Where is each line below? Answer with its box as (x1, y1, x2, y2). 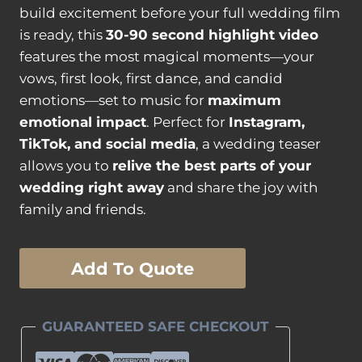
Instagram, (229, 113, 305, 130)
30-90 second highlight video (106, 26, 318, 43)
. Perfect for (146, 113, 229, 130)
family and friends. (19, 200, 146, 217)
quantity (19, 293, 76, 309)
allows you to (19, 157, 112, 174)
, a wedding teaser (196, 135, 321, 152)
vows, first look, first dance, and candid (19, 69, 283, 86)
